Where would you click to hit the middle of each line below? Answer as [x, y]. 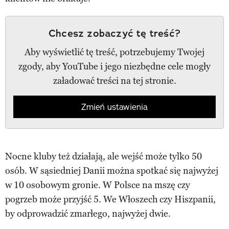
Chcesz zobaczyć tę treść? [114, 33]
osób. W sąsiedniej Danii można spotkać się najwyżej [112, 170]
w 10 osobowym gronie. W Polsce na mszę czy [98, 185]
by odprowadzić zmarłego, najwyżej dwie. [88, 213]
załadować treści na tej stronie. [114, 81]
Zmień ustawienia [114, 107]
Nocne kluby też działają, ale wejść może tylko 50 [104, 156]
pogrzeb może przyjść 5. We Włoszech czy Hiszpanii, [110, 199]
